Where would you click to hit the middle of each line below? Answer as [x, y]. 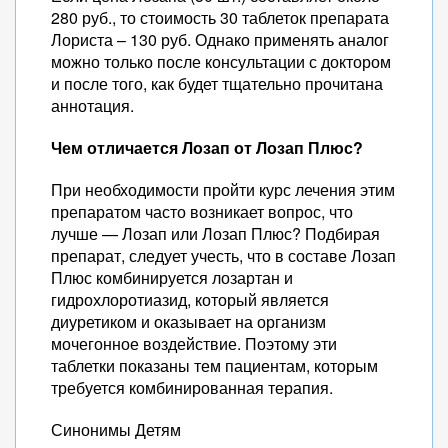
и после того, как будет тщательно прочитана [217, 83]
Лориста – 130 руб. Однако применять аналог [220, 39]
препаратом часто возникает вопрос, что [202, 211]
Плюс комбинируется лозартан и [172, 277]
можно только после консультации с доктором [221, 61]
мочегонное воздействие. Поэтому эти [194, 343]
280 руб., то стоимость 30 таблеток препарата [220, 17]
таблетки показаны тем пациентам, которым [214, 365]
